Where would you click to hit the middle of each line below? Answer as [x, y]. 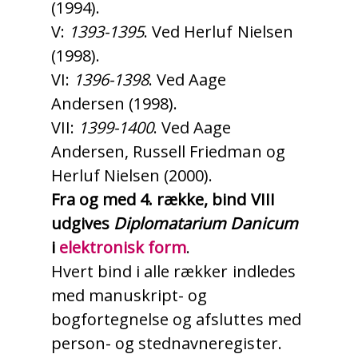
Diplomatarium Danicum [206, 224]
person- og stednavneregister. [167, 344]
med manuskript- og [129, 296]
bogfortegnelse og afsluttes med [176, 320]
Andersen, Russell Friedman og [168, 152]
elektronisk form [123, 248]
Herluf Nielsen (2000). [132, 176]
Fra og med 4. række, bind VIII [163, 200]
